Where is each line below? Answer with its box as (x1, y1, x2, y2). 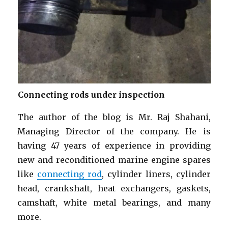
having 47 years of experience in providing (17, 140, 211, 151)
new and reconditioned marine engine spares (17, 154, 211, 165)
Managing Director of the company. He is (17, 126, 211, 136)
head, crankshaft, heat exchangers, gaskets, (17, 183, 211, 193)
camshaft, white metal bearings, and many (17, 197, 211, 208)
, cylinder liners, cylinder (102, 168, 211, 179)
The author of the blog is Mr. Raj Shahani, (17, 111, 211, 122)
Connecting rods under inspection (17, 89, 165, 100)
